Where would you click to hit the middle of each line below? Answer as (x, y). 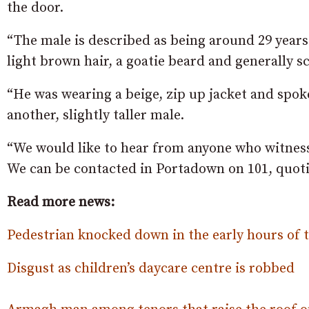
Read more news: (61, 202)
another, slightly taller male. (96, 116)
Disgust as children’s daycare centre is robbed (151, 269)
